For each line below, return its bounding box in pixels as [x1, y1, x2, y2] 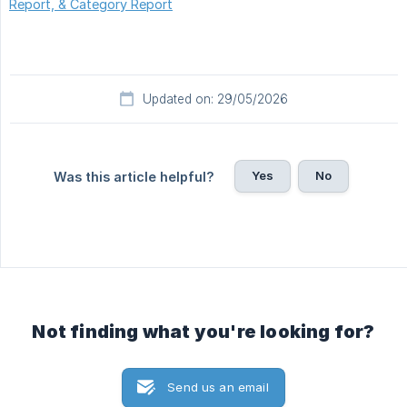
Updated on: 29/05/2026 [143, 92, 288, 107]
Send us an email [167, 380, 269, 395]
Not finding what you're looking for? [32, 321, 375, 343]
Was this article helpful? [53, 169, 214, 185]
